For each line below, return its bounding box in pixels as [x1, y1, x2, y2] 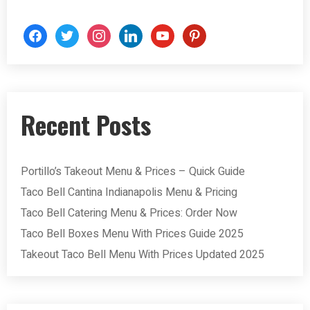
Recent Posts [21, 105, 151, 143]
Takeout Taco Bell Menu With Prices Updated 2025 [21, 246, 264, 263]
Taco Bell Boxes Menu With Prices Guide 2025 [21, 225, 244, 242]
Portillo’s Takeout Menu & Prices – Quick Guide [21, 163, 245, 180]
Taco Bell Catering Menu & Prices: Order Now [21, 204, 237, 221]
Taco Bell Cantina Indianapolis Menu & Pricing [21, 183, 237, 201]
